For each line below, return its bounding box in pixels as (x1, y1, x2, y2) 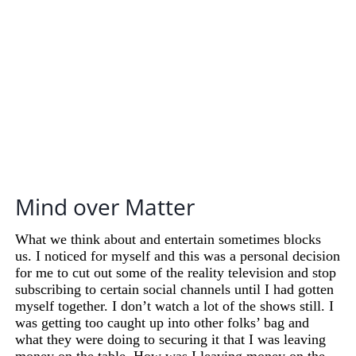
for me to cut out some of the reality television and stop (15, 265, 337, 281)
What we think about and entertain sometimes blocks (15, 231, 322, 248)
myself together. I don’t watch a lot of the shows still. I (15, 298, 335, 315)
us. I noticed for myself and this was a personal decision (15, 248, 341, 265)
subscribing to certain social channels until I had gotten (15, 281, 335, 298)
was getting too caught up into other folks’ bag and (15, 315, 310, 331)
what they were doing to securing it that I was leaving (15, 331, 327, 348)
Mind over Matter (15, 192, 195, 222)
